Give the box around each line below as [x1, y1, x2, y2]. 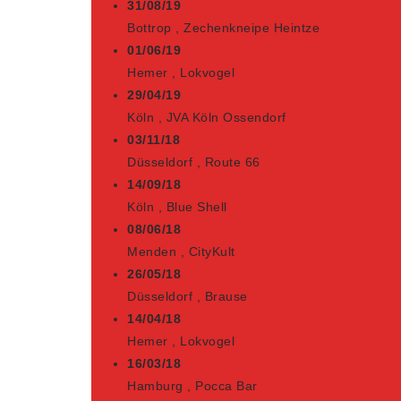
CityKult [188, 244, 235, 259]
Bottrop [127, 21, 172, 35]
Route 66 [204, 155, 260, 169]
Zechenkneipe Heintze [183, 21, 320, 35]
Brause [204, 289, 248, 303]
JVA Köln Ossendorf [166, 110, 286, 124]
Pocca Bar [195, 379, 258, 393]
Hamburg [127, 379, 183, 393]
